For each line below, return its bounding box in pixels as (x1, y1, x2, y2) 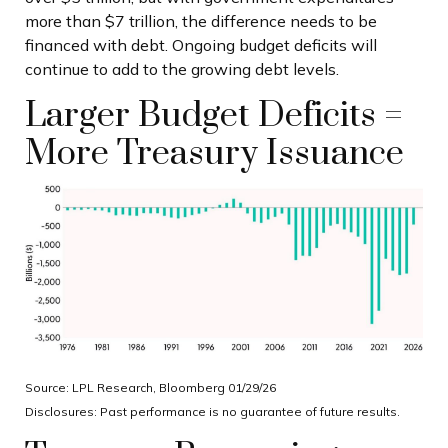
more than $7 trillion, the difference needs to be (25, 10, 377, 31)
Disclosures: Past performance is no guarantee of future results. (25, 403, 400, 419)
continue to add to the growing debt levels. (25, 58, 339, 79)
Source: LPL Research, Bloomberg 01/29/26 (25, 379, 276, 395)
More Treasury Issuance (25, 131, 404, 176)
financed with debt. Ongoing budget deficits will (25, 34, 377, 55)
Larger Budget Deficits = (25, 93, 403, 138)
